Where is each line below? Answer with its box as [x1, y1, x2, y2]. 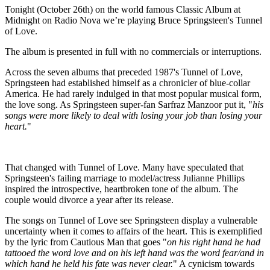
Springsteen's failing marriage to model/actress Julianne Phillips [5, 173, 245, 184]
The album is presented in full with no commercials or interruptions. [5, 46, 262, 57]
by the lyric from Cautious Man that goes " [5, 237, 167, 248]
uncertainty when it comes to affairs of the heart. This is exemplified [5, 226, 262, 237]
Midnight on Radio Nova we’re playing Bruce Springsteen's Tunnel [5, 15, 262, 26]
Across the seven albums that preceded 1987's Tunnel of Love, [5, 67, 243, 78]
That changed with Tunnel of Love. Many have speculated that [5, 162, 243, 173]
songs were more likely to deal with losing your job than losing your [5, 110, 262, 121]
